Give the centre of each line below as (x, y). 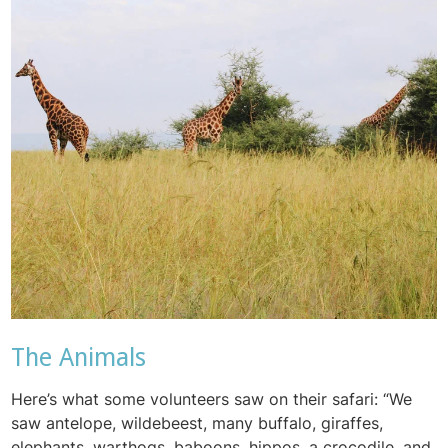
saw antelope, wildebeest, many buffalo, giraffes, (197, 422)
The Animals (79, 357)
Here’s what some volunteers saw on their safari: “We (212, 398)
